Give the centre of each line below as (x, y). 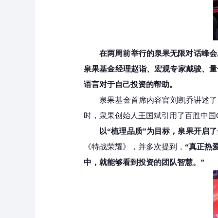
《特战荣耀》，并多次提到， (134, 146)
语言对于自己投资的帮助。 (130, 84)
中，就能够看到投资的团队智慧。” (144, 162)
